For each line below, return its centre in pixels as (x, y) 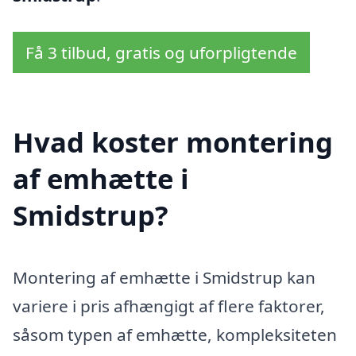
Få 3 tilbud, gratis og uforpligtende (161, 52)
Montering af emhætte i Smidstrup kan (164, 278)
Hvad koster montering (173, 142)
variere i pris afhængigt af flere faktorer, (169, 306)
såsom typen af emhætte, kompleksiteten (175, 335)
